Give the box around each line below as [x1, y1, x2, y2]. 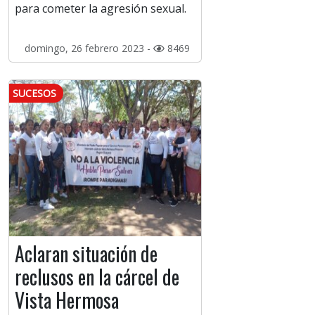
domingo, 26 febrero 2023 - [24, 41, 153, 56]
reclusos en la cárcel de [15, 262, 179, 292]
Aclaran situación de [15, 239, 157, 269]
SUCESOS [13, 86, 56, 101]
